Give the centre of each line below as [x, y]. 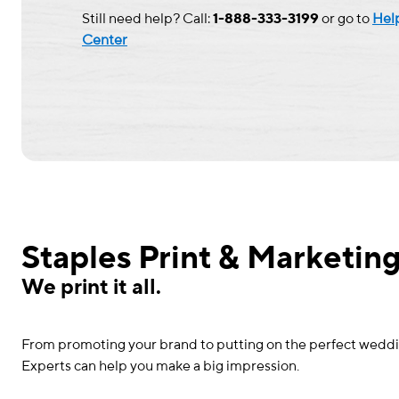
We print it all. [96, 287]
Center [105, 40]
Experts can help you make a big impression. [163, 366]
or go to [346, 18]
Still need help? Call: [147, 18]
